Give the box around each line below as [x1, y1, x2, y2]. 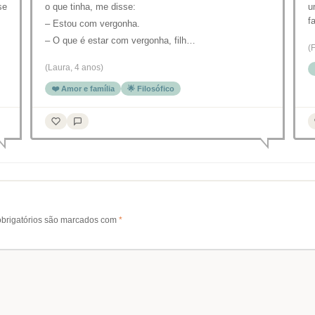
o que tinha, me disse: [45, 1, 136, 12]
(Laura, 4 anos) [45, 63, 103, 72]
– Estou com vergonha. [45, 18, 140, 29]
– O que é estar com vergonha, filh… [45, 35, 195, 46]
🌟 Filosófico [127, 84, 174, 93]
